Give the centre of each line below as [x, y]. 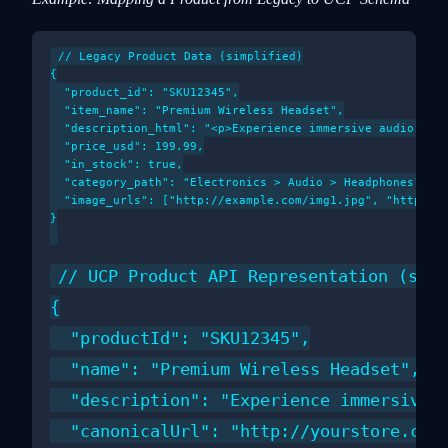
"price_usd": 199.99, [127, 145]
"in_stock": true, [116, 163]
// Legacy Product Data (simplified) [180, 55]
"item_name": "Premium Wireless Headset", [197, 109]
